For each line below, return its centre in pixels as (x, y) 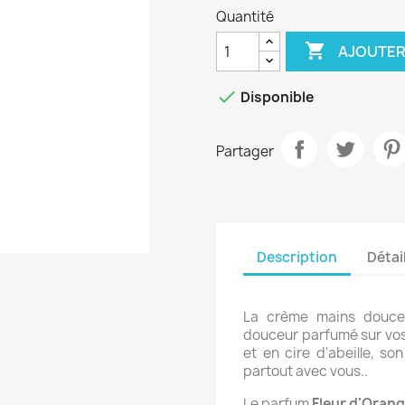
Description (297, 257)
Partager (245, 151)
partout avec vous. (304, 371)
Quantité (245, 17)
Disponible (276, 98)
